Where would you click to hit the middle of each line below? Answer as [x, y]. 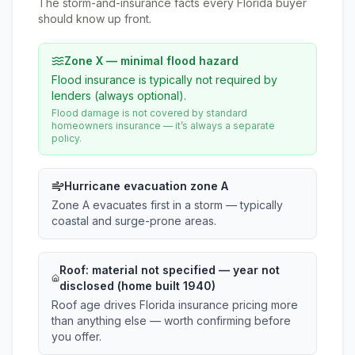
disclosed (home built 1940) [138, 286]
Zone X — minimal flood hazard [151, 61]
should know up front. [95, 19]
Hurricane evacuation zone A [146, 186]
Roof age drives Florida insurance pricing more [175, 305]
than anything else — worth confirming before [171, 321]
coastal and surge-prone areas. [134, 221]
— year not [248, 270]
